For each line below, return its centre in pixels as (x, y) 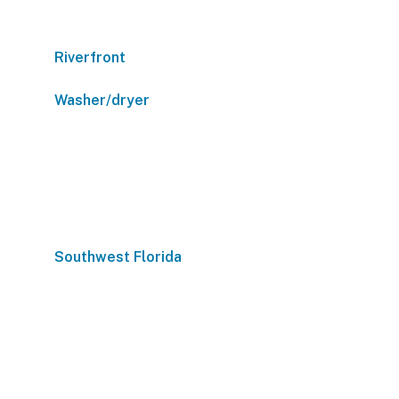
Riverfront (90, 57)
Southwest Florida (118, 257)
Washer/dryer (102, 100)
